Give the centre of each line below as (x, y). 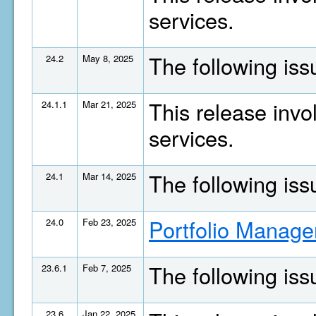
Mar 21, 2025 (109, 104)
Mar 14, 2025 (109, 176)
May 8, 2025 (108, 58)
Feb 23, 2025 (109, 222)
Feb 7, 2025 (107, 268)
